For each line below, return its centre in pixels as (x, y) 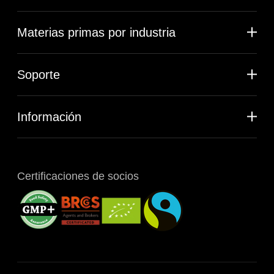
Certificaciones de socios (78, 176)
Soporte (39, 74)
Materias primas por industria (96, 32)
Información (49, 117)
